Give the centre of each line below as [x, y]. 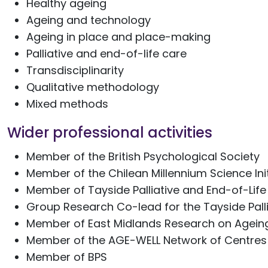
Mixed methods [67, 104]
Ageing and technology [89, 20]
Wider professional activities [110, 133]
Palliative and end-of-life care [106, 54]
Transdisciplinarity [75, 70]
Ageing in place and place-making [118, 37]
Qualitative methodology [93, 87]
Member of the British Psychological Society [143, 156]
